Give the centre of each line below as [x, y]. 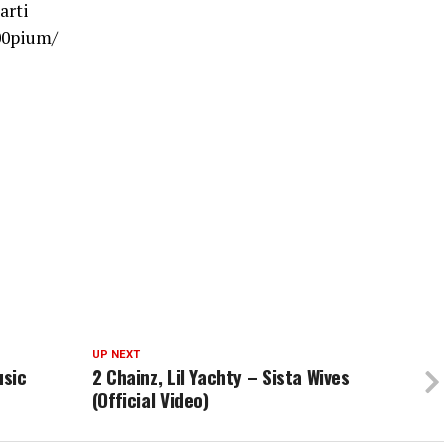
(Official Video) [150, 400]
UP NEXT [115, 355]
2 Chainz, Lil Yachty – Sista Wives [220, 377]
